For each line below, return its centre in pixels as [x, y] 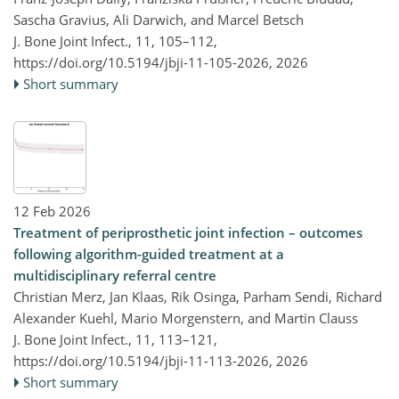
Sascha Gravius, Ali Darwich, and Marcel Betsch [159, 19]
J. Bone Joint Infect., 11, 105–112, [115, 41]
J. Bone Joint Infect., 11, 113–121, [115, 339]
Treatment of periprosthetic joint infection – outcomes [188, 232]
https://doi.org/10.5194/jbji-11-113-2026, [143, 361]
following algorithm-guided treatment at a [149, 254]
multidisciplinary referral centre [115, 275]
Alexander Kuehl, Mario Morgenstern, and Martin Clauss [186, 318]
